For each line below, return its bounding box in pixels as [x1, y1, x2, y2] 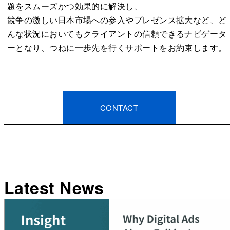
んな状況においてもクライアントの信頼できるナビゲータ [7, 27, 227, 40]
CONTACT [100, 102, 139, 113]
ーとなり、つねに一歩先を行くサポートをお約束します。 [7, 41, 227, 53]
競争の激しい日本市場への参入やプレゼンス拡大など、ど [7, 13, 227, 26]
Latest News [4, 175, 104, 199]
